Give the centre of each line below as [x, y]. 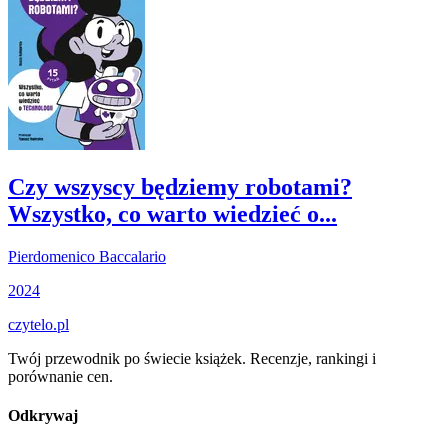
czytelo [30, 324]
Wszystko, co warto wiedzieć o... [172, 213]
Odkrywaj [43, 415]
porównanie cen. [60, 376]
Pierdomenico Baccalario [87, 256]
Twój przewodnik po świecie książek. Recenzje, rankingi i [192, 358]
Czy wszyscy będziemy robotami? [180, 186]
